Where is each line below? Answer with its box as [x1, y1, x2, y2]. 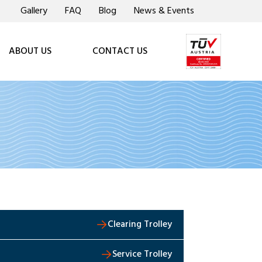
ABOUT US [9, 44, 52, 59]
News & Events [134, 4, 195, 19]
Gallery [20, 4, 48, 19]
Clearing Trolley [107, 217, 172, 233]
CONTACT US [92, 44, 147, 59]
